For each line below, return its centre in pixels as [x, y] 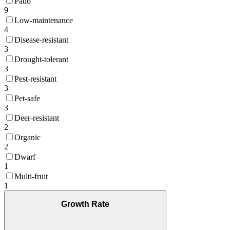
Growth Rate [85, 204]
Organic [27, 137]
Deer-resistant [37, 118]
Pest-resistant [35, 79]
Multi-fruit [31, 176]
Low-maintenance [44, 20]
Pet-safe [27, 98]
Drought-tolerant [41, 59]
